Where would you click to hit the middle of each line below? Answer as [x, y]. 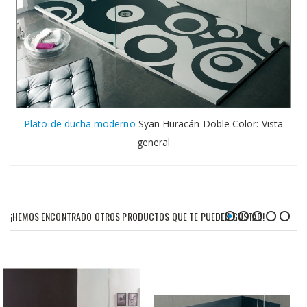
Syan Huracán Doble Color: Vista [209, 123]
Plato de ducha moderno [80, 123]
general [153, 142]
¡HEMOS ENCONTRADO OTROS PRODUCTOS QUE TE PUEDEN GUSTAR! [137, 216]
